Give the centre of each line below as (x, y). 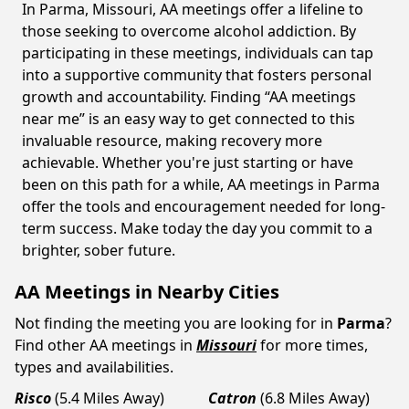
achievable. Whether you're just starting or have (188, 163)
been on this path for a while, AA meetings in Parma (201, 184)
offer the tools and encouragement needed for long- (204, 206)
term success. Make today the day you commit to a (197, 228)
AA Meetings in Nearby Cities (147, 292)
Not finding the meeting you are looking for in (174, 323)
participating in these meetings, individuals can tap (198, 53)
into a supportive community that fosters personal (197, 75)
